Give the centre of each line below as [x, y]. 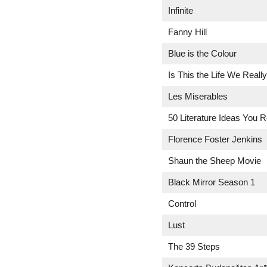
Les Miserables [198, 96]
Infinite [181, 10]
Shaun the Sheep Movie [215, 161]
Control [182, 204]
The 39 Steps [194, 246]
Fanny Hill [187, 32]
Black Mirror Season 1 [212, 182]
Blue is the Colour [202, 53]
